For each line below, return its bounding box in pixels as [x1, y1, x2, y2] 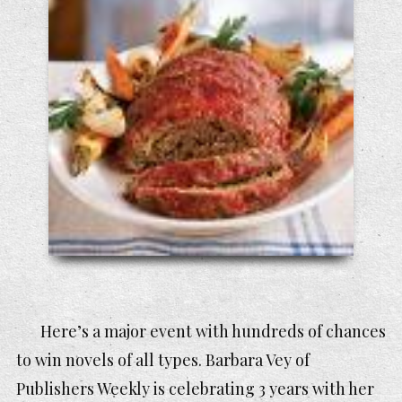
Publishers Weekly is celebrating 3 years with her [16, 378, 374, 400]
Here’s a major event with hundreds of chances [40, 320, 386, 343]
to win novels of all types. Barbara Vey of [16, 349, 310, 371]
